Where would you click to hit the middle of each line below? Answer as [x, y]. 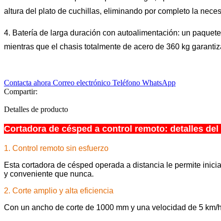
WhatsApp [159, 82]
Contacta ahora [28, 82]
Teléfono [127, 82]
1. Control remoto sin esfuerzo [56, 148]
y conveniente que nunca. [49, 174]
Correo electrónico [83, 82]
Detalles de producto [36, 109]
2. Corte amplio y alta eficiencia [59, 190]
